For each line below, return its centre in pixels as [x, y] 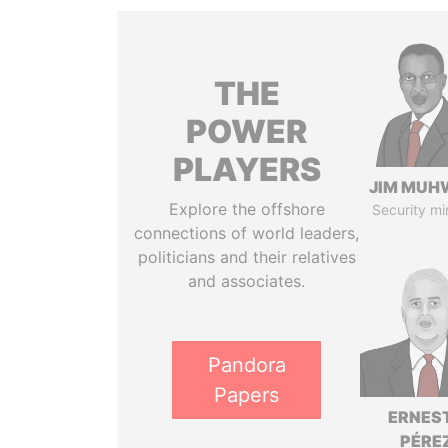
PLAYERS [246, 169]
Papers [247, 395]
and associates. [247, 281]
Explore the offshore [246, 209]
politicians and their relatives [246, 257]
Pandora [246, 365]
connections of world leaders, [247, 233]
